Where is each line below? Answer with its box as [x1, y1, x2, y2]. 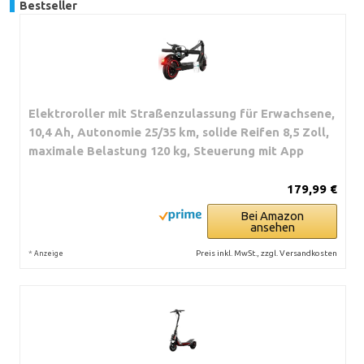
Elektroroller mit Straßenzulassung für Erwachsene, [28, 106, 335, 120]
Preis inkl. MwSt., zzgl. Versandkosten [196, 248, 337, 258]
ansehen [249, 219, 295, 234]
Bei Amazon [240, 208, 304, 223]
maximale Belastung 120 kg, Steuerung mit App [28, 143, 304, 158]
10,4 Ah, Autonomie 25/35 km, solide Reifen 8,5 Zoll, [28, 124, 329, 139]
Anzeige [34, 249, 63, 258]
